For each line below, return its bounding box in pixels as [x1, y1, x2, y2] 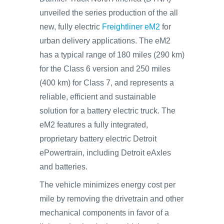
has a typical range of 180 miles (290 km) [39, 50, 184, 59]
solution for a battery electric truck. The [39, 106, 175, 115]
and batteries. [39, 162, 87, 171]
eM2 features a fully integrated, [39, 120, 148, 129]
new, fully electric [39, 22, 102, 31]
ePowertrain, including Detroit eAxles [39, 148, 171, 157]
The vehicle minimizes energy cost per [39, 180, 175, 189]
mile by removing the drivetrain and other [39, 194, 183, 203]
